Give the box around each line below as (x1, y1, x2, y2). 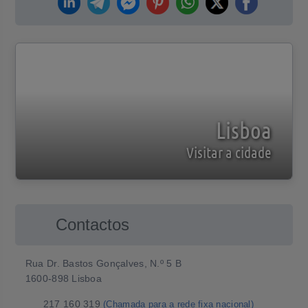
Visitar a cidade (186, 143, 272, 161)
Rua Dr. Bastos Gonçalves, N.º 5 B (25, 258, 182, 269)
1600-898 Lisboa (25, 273, 102, 284)
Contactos (55, 215, 129, 234)
